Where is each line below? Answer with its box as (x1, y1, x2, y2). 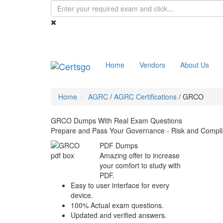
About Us (180, 60, 209, 70)
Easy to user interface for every (71, 180, 169, 190)
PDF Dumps (99, 140, 138, 150)
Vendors (139, 60, 165, 70)
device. (71, 190, 93, 200)
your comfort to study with (99, 160, 181, 170)
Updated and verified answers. (71, 210, 167, 220)
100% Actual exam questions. (71, 200, 164, 210)
